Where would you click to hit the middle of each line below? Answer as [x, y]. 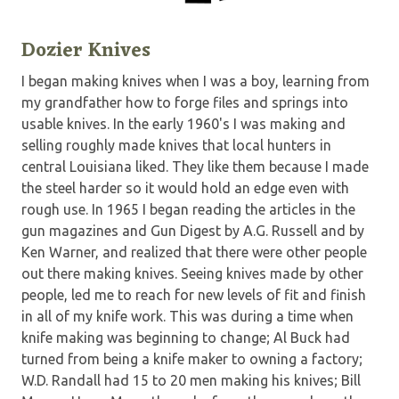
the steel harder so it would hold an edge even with [185, 187]
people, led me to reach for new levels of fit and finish [194, 294]
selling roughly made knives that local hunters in [176, 145]
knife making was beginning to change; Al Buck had [186, 337]
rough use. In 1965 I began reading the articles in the [188, 209]
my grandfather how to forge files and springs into [185, 102]
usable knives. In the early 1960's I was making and [183, 123]
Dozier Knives [86, 51]
